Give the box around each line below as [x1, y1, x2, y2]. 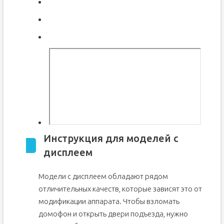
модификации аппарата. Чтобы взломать [38, 197, 179, 205]
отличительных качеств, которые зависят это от [38, 184, 202, 193]
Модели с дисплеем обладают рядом [38, 172, 168, 180]
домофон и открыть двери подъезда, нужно [38, 209, 188, 218]
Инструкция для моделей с [43, 132, 178, 144]
